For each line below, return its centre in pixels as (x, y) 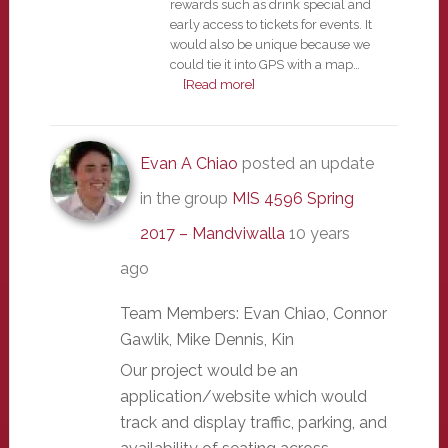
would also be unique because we (269, 44)
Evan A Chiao (188, 163)
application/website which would (243, 396)
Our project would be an (208, 370)
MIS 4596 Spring (292, 198)
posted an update (305, 163)
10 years (319, 233)
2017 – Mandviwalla (212, 233)
